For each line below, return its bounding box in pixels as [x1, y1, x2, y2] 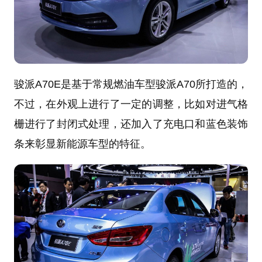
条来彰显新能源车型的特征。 [13, 138, 151, 150]
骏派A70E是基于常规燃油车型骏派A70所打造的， [13, 78, 249, 91]
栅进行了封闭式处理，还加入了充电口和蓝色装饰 [13, 118, 249, 130]
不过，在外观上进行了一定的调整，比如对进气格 [13, 98, 249, 111]
